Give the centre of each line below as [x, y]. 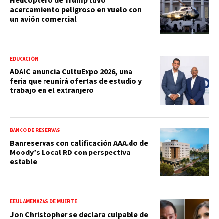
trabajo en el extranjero [52, 90]
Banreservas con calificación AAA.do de [79, 143]
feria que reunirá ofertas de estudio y [76, 81]
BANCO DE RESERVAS [35, 130]
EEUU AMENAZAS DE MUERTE [44, 201]
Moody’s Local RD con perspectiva [70, 152]
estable [23, 162]
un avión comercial [43, 19]
